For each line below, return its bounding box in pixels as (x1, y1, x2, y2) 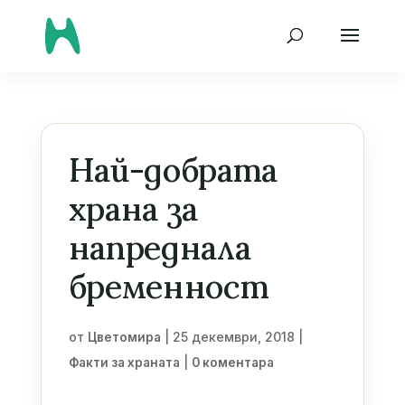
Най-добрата (68, 149, 278, 191)
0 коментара (191, 355, 274, 370)
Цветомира (87, 330, 161, 344)
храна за (68, 188, 198, 230)
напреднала (68, 227, 251, 268)
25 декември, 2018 (172, 329, 295, 344)
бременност (68, 266, 269, 307)
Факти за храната (68, 355, 180, 370)
